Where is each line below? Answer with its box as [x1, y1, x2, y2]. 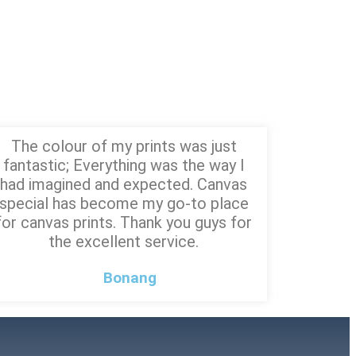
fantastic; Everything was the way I [2, 155, 245, 175]
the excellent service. [48, 231, 199, 251]
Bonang [103, 268, 157, 287]
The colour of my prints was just [10, 136, 237, 156]
